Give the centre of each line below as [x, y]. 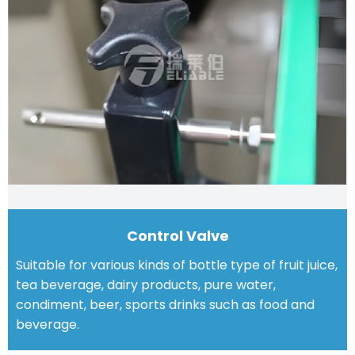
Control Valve [177, 235]
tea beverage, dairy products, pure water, [146, 284]
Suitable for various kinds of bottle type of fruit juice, [177, 265]
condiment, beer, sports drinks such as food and [165, 304]
